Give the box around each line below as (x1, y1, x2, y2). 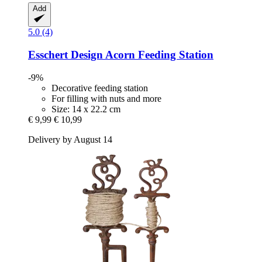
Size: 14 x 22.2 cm (51, 104, 120, 114)
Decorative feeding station (51, 82, 148, 93)
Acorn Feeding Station (103, 48, 213, 61)
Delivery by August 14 (28, 134, 112, 144)
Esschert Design (28, 48, 103, 61)
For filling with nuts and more (51, 93, 161, 104)
